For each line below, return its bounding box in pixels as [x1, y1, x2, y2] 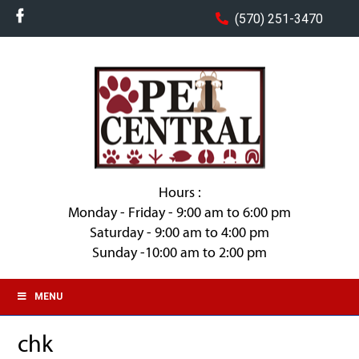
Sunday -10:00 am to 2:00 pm [92, 244, 267, 261]
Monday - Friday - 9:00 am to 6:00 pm [68, 204, 291, 221]
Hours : [158, 184, 201, 201]
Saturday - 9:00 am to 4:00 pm [90, 224, 269, 241]
